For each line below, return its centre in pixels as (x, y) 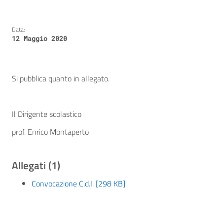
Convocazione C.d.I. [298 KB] (78, 184)
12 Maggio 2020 (39, 38)
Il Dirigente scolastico (47, 114)
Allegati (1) (36, 166)
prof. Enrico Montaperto (50, 132)
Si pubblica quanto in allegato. (61, 79)
